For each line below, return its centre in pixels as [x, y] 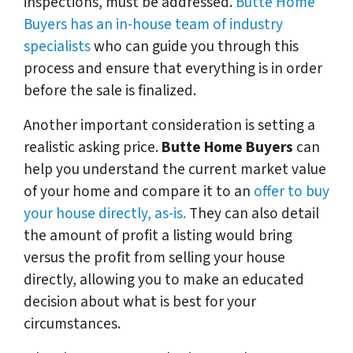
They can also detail [254, 213]
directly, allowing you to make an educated [164, 279]
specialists [57, 46]
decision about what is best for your [140, 301]
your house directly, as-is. [106, 213]
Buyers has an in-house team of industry [153, 24]
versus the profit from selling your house [154, 257]
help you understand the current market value [175, 169]
